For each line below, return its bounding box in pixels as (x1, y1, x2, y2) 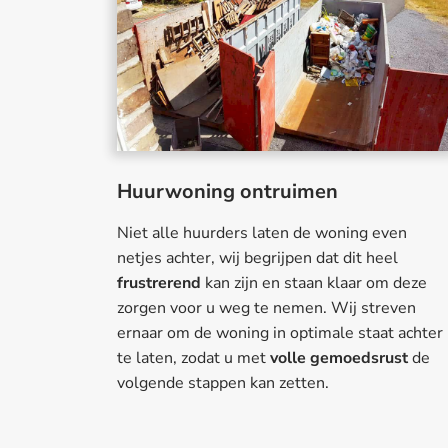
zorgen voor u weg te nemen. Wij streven (117, 297, 416, 320)
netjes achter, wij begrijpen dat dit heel (117, 247, 398, 270)
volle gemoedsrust (270, 347, 408, 370)
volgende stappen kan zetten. (117, 372, 329, 395)
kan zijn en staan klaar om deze (201, 272, 427, 295)
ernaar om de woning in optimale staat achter (117, 322, 443, 345)
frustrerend (117, 272, 201, 295)
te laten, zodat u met (117, 347, 270, 370)
